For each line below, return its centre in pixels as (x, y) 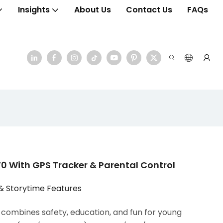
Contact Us (149, 9)
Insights (34, 9)
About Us (93, 9)
